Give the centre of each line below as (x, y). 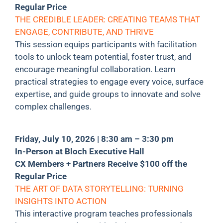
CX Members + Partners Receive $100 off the (101, 164)
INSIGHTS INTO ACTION (60, 201)
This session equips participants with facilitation (106, 44)
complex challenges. (53, 106)
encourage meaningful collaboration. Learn (95, 69)
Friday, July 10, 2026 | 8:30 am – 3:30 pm (94, 139)
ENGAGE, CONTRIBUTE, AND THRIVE (84, 32)
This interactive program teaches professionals (104, 213)
